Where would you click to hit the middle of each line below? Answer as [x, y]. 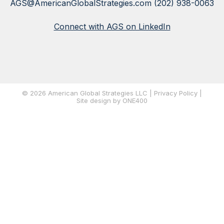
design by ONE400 [119, 100]
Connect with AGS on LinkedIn [112, 26]
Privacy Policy [176, 93]
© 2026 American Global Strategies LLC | [88, 93]
